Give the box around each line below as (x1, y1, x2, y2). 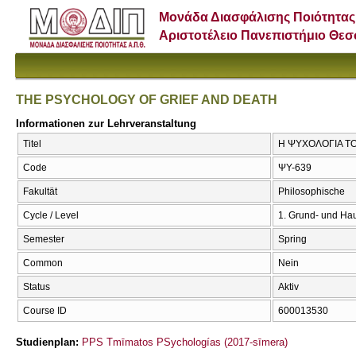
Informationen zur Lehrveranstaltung (16, 117, 196, 130)
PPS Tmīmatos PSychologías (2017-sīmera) (82, 335, 288, 348)
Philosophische (278, 186, 345, 198)
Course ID (23, 305, 67, 317)
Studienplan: (16, 335, 82, 348)
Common (23, 257, 63, 269)
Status (23, 281, 50, 293)
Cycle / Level (23, 210, 79, 222)
